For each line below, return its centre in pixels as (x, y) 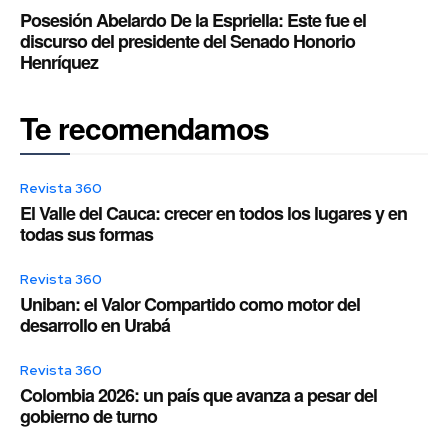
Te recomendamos (144, 128)
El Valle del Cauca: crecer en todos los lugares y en (213, 213)
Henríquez (59, 62)
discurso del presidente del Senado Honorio (187, 41)
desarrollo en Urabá (95, 325)
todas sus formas (86, 234)
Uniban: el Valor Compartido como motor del (190, 304)
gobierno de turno (88, 416)
